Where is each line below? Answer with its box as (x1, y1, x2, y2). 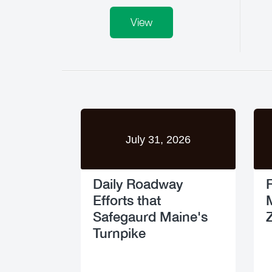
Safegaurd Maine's (93, 208, 208, 225)
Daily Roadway (93, 175, 183, 192)
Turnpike (93, 225, 146, 241)
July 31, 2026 (126, 134, 191, 146)
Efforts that (93, 192, 161, 208)
